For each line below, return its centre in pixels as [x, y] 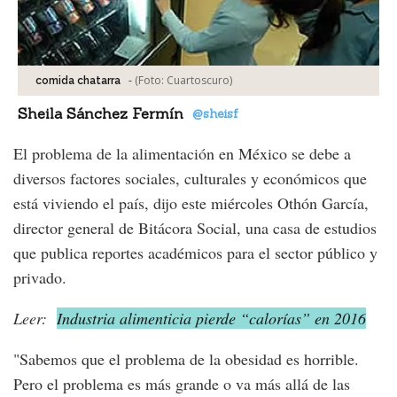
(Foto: [151, 81]
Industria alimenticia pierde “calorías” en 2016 [211, 319]
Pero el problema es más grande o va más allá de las [182, 384]
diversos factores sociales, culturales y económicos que [190, 179]
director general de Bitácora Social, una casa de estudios [195, 228]
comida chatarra [78, 81]
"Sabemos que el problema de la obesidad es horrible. [186, 359]
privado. [40, 278]
